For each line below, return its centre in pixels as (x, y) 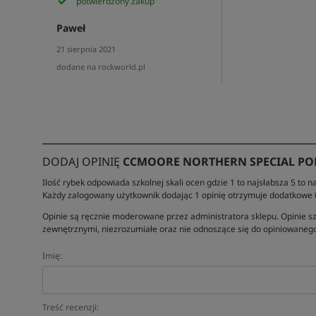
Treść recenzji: (70, 307)
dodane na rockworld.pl (101, 67)
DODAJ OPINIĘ (82, 162)
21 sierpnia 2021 (86, 49)
